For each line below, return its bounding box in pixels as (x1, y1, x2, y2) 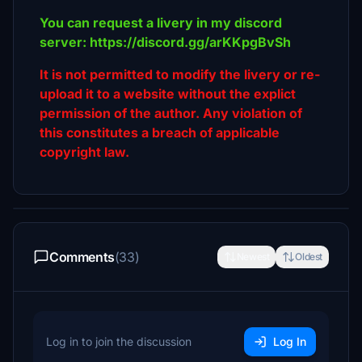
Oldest (295, 250, 322, 263)
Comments (49, 249, 115, 265)
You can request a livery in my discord (40, 15, 282, 31)
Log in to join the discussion (46, 335, 192, 348)
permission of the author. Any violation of (40, 105, 302, 121)
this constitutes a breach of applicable (40, 124, 280, 141)
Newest (236, 250, 270, 263)
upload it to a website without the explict (40, 86, 296, 102)
